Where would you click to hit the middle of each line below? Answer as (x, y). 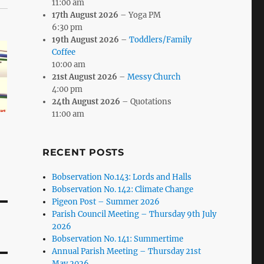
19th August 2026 (86, 39)
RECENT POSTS (83, 152)
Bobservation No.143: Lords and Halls (122, 177)
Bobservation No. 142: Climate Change (123, 189)
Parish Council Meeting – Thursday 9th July (134, 214)
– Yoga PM (140, 15)
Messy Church (154, 77)
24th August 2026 (86, 101)
